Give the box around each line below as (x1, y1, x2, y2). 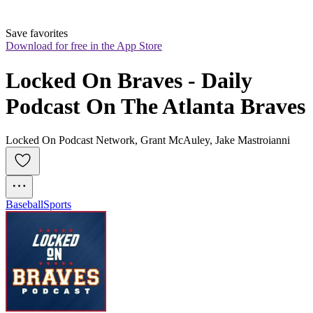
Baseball (6, 198, 43, 211)
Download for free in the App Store (6, 40, 162, 52)
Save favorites (6, 27, 68, 40)
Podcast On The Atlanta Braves (6, 93, 305, 119)
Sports (43, 198, 71, 211)
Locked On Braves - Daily (6, 67, 252, 93)
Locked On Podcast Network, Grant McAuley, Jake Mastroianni (6, 134, 290, 147)
